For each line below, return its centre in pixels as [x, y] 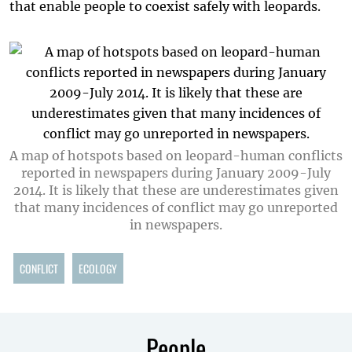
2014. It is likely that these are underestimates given [176, 190]
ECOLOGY [98, 268]
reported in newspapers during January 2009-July [176, 173]
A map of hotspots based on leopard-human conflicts [176, 156]
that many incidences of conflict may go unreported [176, 207]
